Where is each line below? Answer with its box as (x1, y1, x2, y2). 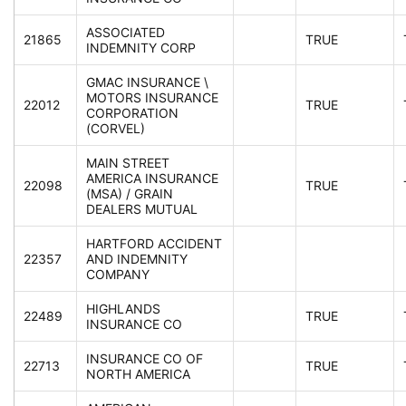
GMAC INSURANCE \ (86, 74, 208, 91)
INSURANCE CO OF (86, 351, 203, 367)
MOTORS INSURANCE (86, 90, 218, 106)
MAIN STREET (86, 155, 169, 171)
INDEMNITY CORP (86, 40, 196, 56)
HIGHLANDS (86, 301, 160, 317)
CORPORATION (86, 105, 179, 121)
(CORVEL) (86, 121, 145, 137)
